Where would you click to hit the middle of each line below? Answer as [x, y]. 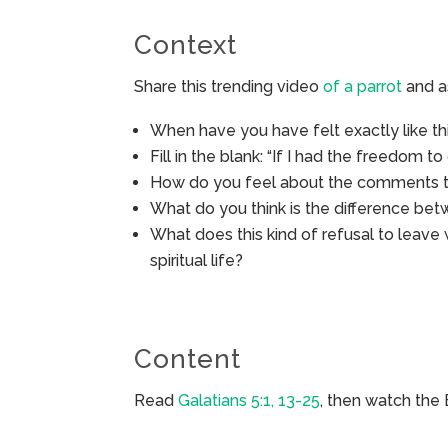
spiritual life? [197, 261]
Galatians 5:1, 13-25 [249, 401]
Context [186, 45]
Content [188, 359]
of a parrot [363, 87]
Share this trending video [229, 87]
